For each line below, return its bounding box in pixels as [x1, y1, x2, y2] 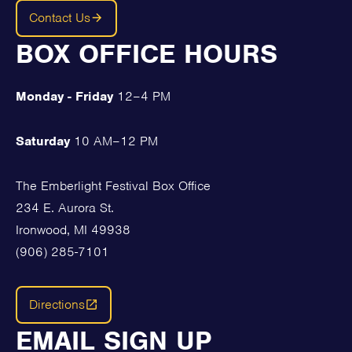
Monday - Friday [16, 87, 113, 104]
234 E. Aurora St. [16, 199, 114, 216]
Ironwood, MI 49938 [16, 221, 130, 238]
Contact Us [29, 9, 90, 26]
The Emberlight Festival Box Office [16, 177, 211, 194]
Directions [29, 295, 85, 313]
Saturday [16, 132, 70, 149]
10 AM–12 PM [70, 132, 158, 149]
